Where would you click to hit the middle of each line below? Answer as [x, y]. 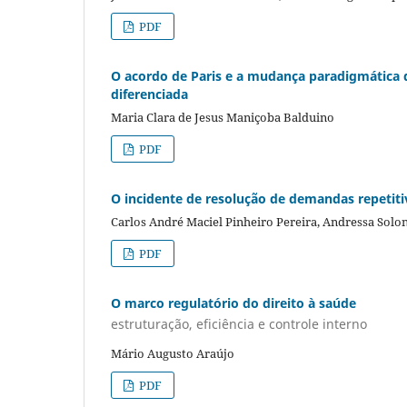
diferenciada [149, 94]
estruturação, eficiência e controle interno [239, 324]
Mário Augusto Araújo [173, 354]
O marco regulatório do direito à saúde [233, 303]
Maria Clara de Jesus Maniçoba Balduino [223, 117]
